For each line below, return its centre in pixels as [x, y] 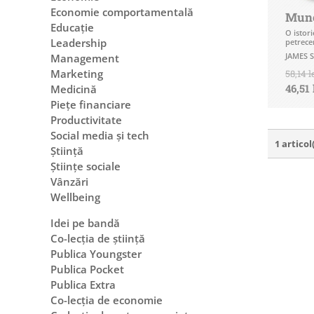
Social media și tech [100, 135]
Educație [72, 27]
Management [85, 58]
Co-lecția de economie [107, 300]
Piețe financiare [91, 104]
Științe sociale [86, 166]
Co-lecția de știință [98, 238]
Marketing [77, 73]
